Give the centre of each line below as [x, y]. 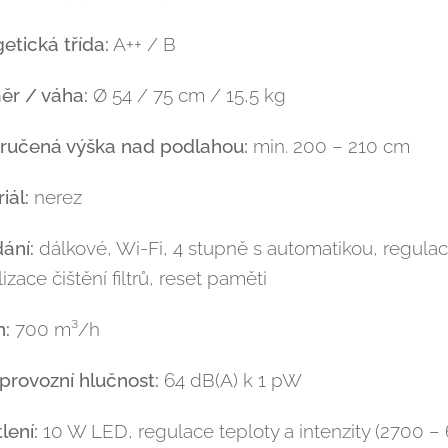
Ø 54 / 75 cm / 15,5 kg [187, 95]
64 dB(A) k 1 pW [230, 380]
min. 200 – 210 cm [329, 146]
